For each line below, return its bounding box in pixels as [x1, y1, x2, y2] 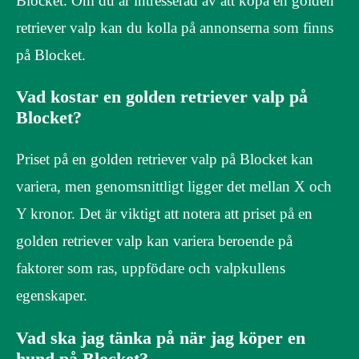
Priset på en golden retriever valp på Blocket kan [16, 151, 313, 168]
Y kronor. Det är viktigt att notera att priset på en [16, 205, 313, 223]
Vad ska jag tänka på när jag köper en [16, 327, 305, 348]
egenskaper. [16, 287, 87, 305]
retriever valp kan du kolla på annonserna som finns [16, 18, 333, 36]
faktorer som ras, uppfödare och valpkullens [16, 260, 285, 277]
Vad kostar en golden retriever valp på [16, 87, 308, 107]
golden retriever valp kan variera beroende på [16, 232, 292, 250]
